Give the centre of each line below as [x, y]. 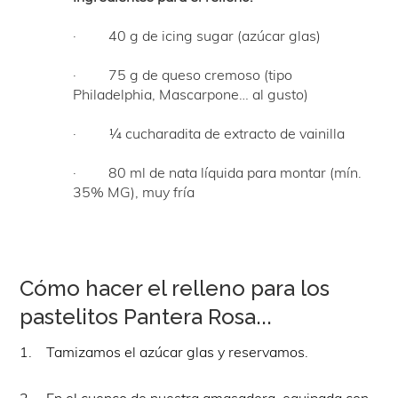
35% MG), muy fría [134, 191]
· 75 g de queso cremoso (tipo [183, 74]
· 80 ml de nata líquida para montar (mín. [218, 172]
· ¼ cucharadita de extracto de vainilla [209, 133]
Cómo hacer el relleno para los [175, 288]
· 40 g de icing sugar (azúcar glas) [197, 35]
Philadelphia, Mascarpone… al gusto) [191, 94]
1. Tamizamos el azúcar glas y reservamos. [164, 351]
